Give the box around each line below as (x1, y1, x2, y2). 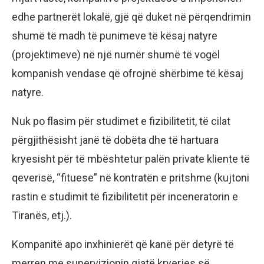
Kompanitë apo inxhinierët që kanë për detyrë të (12, 238, 234, 251)
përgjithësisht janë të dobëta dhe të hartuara (12, 134, 219, 147)
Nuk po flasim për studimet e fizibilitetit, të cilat (12, 115, 230, 128)
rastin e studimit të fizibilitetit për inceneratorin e (12, 190, 238, 203)
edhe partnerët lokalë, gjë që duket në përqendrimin (12, 11, 251, 24)
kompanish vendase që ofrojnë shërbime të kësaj (12, 67, 243, 80)
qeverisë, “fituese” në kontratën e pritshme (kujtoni (12, 171, 249, 184)
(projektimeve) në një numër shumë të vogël (12, 48, 220, 61)
